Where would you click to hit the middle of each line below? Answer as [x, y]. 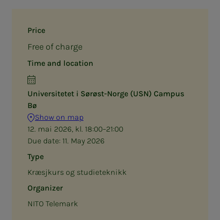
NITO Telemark [53, 203]
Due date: [45, 140]
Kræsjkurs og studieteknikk [77, 172]
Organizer [45, 188]
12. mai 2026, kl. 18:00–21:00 [75, 129]
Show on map [59, 117]
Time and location [60, 63]
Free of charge [55, 46]
